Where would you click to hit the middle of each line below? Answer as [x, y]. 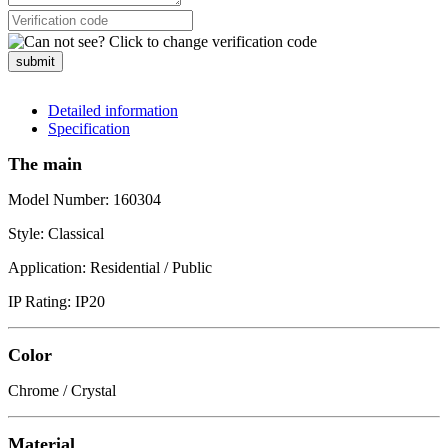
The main [45, 163]
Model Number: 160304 [84, 199]
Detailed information [113, 110]
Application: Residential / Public [110, 267]
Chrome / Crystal [62, 390]
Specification [89, 128]
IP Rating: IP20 [56, 301]
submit [35, 61]
